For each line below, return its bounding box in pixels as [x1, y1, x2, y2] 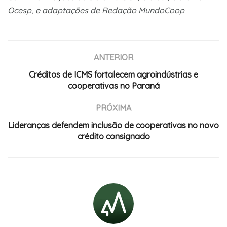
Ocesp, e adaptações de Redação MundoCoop [8, 5, 184, 15]
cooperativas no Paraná [67, 80, 160, 91]
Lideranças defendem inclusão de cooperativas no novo [8, 120, 219, 130]
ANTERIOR [94, 52, 133, 62]
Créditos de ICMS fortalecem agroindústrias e [29, 69, 198, 80]
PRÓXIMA [96, 102, 131, 113]
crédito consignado [77, 131, 150, 141]
